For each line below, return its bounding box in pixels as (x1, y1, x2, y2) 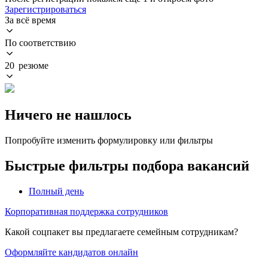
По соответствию (5, 37, 76, 48)
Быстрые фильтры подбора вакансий (5, 157, 249, 173)
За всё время (5, 14, 56, 25)
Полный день (29, 185, 84, 196)
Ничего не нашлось (5, 106, 132, 123)
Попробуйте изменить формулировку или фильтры (5, 135, 213, 145)
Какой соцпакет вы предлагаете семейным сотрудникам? (5, 226, 238, 237)
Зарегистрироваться (5, 4, 86, 14)
